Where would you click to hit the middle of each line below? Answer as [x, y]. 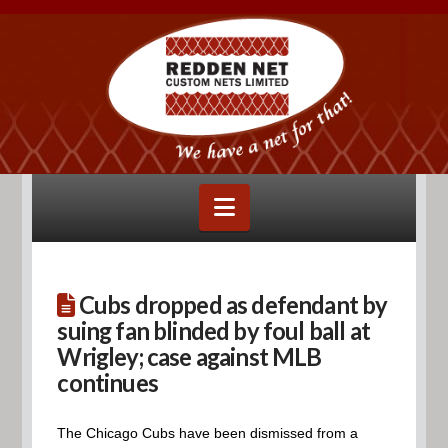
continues [107, 382]
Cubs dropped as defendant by [231, 304]
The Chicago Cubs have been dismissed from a [208, 432]
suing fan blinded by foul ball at [213, 330]
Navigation [289, 205]
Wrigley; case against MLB [189, 356]
